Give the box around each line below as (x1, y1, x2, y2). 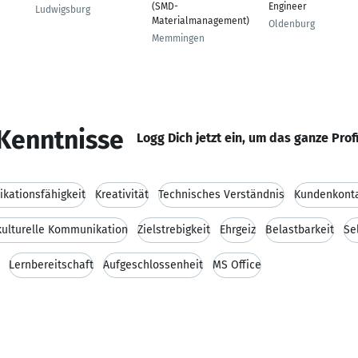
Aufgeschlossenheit (103, 258, 203, 272)
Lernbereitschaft (9, 258, 93, 272)
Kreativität (95, 188, 149, 201)
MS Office (213, 258, 261, 272)
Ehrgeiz (220, 223, 256, 237)
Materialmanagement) (152, 15, 249, 26)
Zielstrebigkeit (137, 223, 210, 237)
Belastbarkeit (265, 223, 334, 237)
